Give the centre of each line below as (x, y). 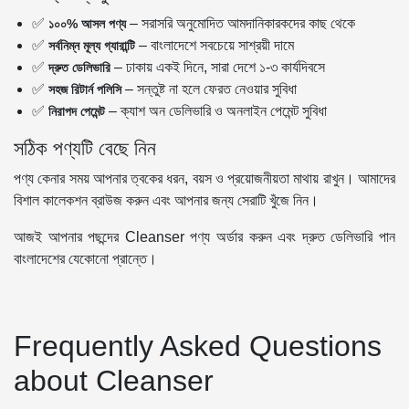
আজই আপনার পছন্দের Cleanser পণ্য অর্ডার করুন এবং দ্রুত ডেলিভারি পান (204, 236)
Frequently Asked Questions (198, 346)
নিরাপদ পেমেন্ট (77, 111)
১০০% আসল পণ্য (87, 23)
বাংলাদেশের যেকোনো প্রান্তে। (85, 258)
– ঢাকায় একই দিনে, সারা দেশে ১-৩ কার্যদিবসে (218, 67)
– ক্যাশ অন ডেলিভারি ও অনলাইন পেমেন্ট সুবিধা (216, 110)
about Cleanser (114, 380)
